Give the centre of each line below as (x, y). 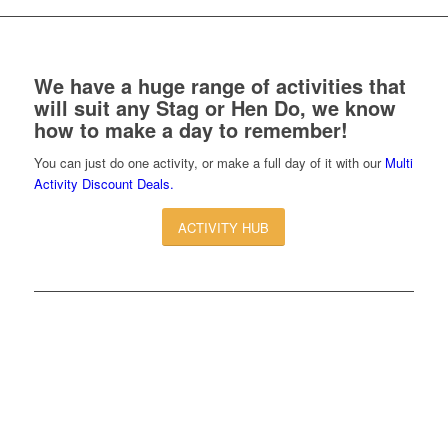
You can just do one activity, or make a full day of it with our (209, 163)
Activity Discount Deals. (103, 184)
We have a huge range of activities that (219, 86)
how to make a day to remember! (190, 130)
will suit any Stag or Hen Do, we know (214, 108)
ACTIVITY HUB (224, 228)
